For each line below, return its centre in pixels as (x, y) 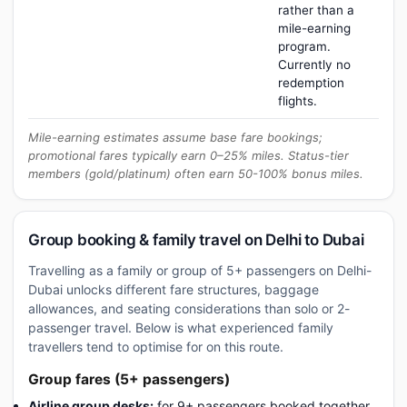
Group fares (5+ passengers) (129, 379)
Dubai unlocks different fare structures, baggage (174, 289)
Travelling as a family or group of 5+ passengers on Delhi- (200, 270)
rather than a (316, 10)
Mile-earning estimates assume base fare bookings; (175, 137)
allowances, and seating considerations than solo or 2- (189, 308)
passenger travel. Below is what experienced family (181, 328)
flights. (298, 101)
